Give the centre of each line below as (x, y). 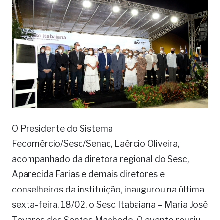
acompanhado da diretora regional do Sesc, (100, 159)
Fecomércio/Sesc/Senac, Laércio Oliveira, (96, 144)
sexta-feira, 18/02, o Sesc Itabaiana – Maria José (110, 205)
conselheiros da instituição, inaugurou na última (108, 190)
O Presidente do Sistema (62, 129)
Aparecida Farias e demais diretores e (88, 174)
